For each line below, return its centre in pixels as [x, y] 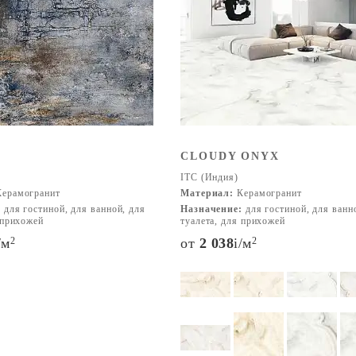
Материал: [207, 193]
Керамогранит [268, 193]
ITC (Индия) [209, 177]
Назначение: [211, 209]
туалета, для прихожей [233, 221]
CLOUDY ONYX [230, 156]
